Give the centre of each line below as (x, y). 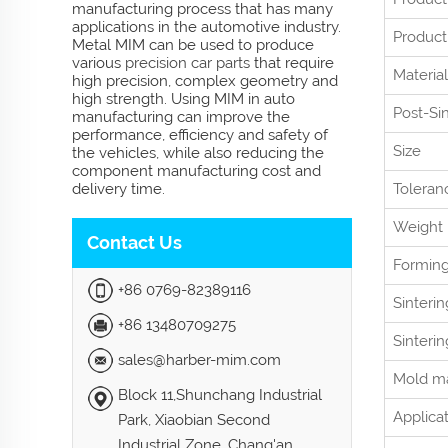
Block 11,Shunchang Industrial (220, 395)
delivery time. (118, 189)
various (98, 63)
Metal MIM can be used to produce (193, 45)
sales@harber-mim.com (199, 360)
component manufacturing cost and (196, 171)
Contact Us (134, 242)
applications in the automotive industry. (206, 27)
